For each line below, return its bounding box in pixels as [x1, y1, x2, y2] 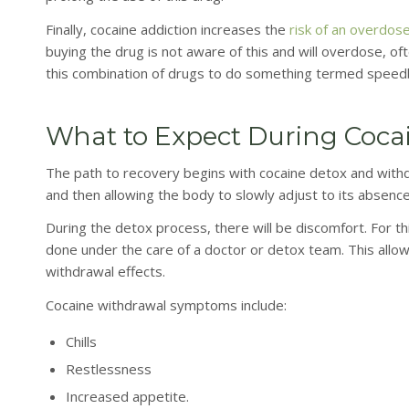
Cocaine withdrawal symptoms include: [46, 296, 287, 315]
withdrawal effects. [46, 262, 165, 281]
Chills [66, 331, 97, 351]
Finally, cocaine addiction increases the [46, 19, 289, 38]
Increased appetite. [66, 386, 189, 405]
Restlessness [66, 359, 152, 378]
